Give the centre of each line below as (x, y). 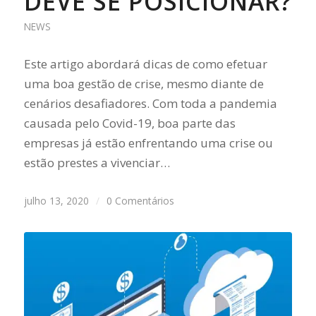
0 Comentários (140, 201)
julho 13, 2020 (56, 201)
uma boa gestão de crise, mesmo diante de (144, 84)
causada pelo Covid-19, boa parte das (129, 123)
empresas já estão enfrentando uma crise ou (148, 143)
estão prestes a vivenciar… (97, 163)
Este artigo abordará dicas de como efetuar (145, 64)
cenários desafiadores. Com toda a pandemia (150, 103)
